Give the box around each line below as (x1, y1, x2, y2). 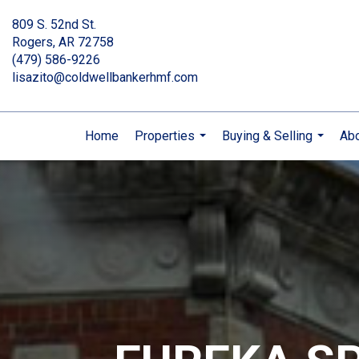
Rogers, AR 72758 (12, 34, 114, 50)
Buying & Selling (222, 128, 313, 143)
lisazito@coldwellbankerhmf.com (12, 70, 198, 85)
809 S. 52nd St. (12, 17, 96, 32)
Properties (135, 128, 195, 143)
